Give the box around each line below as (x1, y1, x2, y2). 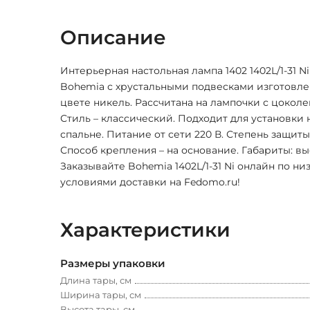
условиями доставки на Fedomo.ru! (60, 176, 240, 189)
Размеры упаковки (60, 257, 165, 271)
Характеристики (60, 218, 230, 242)
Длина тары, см (60, 275, 131, 286)
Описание (60, 26, 166, 50)
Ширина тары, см (60, 289, 141, 301)
